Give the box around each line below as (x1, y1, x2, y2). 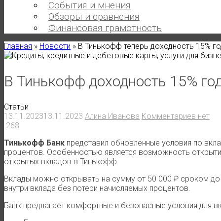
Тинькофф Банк (4, 138, 65, 147)
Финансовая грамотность (48, 22, 162, 34)
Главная (4, 41, 32, 51)
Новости (39, 41, 71, 51)
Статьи (4, 102, 29, 111)
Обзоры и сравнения (48, 11, 140, 22)
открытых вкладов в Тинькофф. (4, 156, 119, 166)
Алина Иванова (85, 111, 140, 121)
